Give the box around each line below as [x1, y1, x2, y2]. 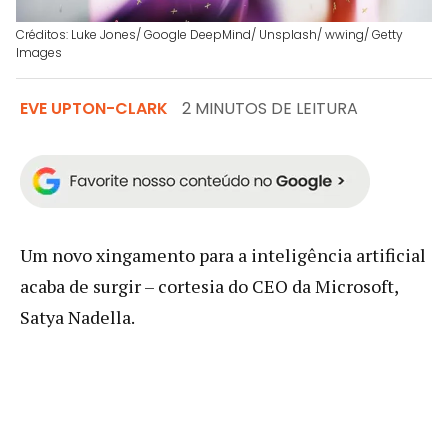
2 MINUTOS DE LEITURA [182, 96, 358, 120]
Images [16, 43, 62, 61]
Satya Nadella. [20, 304, 135, 329]
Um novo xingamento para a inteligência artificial [20, 242, 426, 267]
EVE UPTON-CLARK [20, 96, 168, 120]
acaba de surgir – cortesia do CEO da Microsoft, [20, 273, 398, 298]
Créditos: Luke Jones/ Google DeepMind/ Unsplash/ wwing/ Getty [16, 25, 403, 43]
